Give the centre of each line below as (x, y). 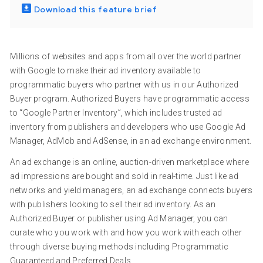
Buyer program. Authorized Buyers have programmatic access (129, 99)
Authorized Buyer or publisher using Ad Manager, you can (119, 218)
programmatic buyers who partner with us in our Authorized (124, 85)
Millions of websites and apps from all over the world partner (125, 56)
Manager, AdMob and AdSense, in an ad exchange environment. (131, 141)
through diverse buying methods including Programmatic (119, 247)
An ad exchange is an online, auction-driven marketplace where (129, 162)
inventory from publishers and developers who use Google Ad (128, 127)
